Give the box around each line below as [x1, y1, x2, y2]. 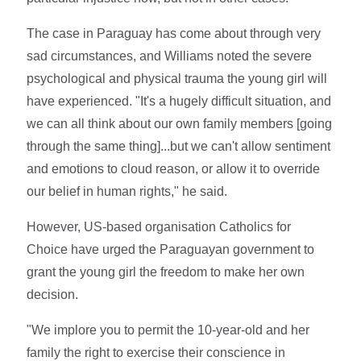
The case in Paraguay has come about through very [27, 26, 322, 40]
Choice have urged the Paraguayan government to [27, 242, 315, 256]
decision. [27, 287, 79, 301]
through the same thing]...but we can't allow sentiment [27, 139, 331, 153]
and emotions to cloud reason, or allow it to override [27, 161, 321, 176]
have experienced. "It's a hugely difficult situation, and [27, 93, 332, 108]
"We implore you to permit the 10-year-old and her [27, 322, 310, 337]
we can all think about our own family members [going [27, 116, 333, 131]
